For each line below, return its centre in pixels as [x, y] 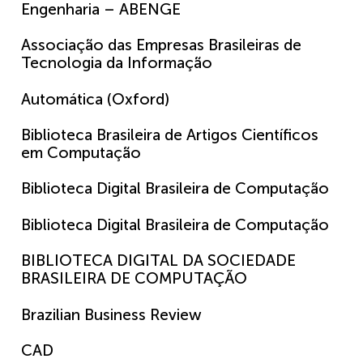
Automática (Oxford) [95, 99]
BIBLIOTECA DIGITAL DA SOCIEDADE [158, 261]
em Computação [81, 152]
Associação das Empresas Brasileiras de [161, 45]
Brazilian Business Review [111, 314]
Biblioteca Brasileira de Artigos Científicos [170, 135]
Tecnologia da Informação [117, 63]
